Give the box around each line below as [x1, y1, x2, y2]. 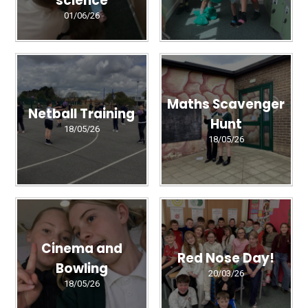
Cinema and [41, 239, 122, 258]
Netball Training [28, 104, 135, 124]
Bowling [55, 258, 108, 278]
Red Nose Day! [177, 248, 274, 267]
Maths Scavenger [167, 95, 285, 114]
